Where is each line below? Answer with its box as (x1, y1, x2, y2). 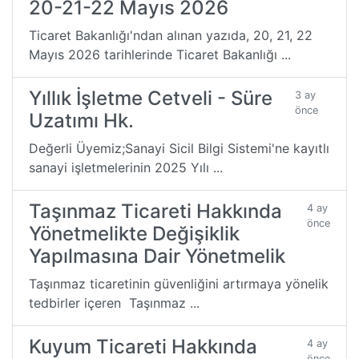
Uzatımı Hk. (29, 108, 134, 132)
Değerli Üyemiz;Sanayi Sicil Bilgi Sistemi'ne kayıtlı (29, 139, 329, 156)
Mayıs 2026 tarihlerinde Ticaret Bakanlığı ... (29, 46, 291, 63)
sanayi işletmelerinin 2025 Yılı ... (29, 159, 223, 175)
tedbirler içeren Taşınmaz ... (29, 294, 200, 311)
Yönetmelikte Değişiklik (29, 221, 240, 245)
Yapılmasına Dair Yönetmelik (29, 244, 285, 268)
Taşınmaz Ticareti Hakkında (29, 199, 282, 223)
